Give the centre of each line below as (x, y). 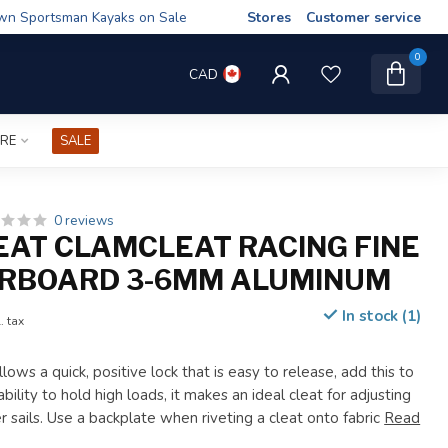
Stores (269, 17)
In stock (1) (379, 316)
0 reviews (84, 220)
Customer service (363, 17)
